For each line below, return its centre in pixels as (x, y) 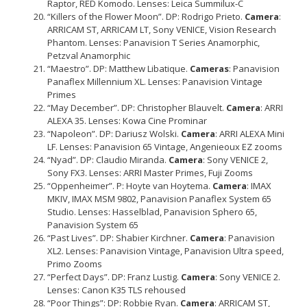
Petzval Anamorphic (89, 56)
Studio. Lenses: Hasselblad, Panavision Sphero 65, (152, 212)
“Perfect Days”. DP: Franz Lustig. (114, 277)
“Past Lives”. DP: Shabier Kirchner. (119, 238)
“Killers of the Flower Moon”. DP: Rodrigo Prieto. (146, 16)
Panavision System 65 (93, 225)
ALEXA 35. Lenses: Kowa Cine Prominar (127, 121)
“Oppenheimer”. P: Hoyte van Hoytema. (130, 186)
